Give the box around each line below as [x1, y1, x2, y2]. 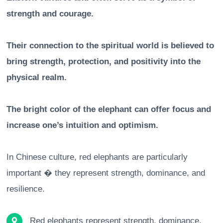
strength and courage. [6, 9, 94, 19]
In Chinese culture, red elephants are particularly [6, 152, 188, 162]
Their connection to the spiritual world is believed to [6, 41, 214, 51]
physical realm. [6, 73, 67, 83]
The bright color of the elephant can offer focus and [6, 105, 211, 114]
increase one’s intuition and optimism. [6, 120, 158, 130]
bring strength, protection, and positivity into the [6, 57, 201, 67]
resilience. [6, 184, 45, 194]
